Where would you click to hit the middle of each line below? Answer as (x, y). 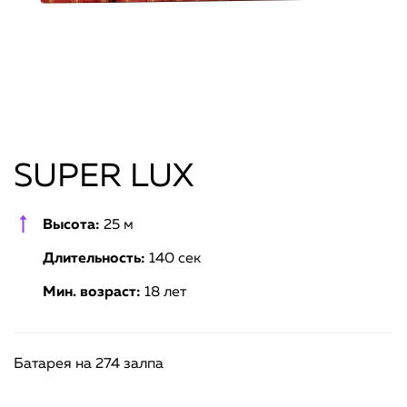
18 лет (164, 292)
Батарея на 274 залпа (89, 364)
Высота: (71, 225)
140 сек (173, 258)
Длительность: (94, 258)
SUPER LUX (104, 177)
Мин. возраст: (92, 292)
